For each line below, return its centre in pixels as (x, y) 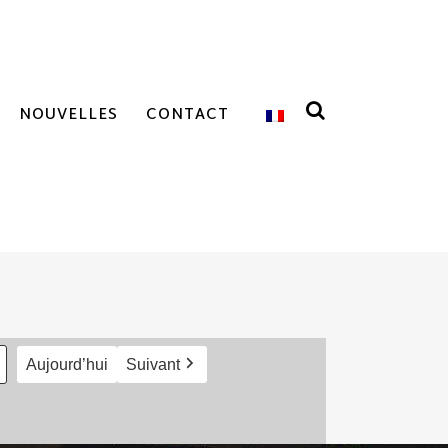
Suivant (153, 364)
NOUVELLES (68, 115)
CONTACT (187, 115)
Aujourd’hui (67, 364)
